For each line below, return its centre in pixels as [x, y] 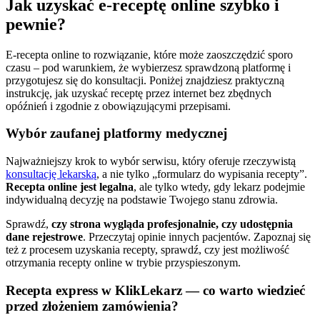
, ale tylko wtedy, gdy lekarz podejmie [219, 187]
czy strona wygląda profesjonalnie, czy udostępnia [172, 224]
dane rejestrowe [44, 237]
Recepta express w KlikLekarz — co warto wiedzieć [155, 290]
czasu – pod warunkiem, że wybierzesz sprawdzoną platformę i [148, 67]
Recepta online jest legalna [70, 187]
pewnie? [36, 24]
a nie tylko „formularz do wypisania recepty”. [205, 174]
